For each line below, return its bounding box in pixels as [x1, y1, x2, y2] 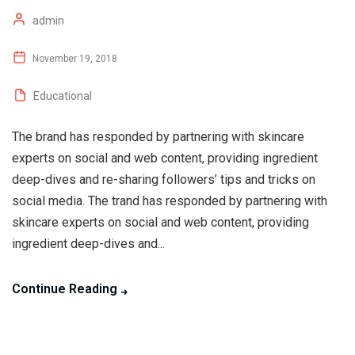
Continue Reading [12, 281, 117, 296]
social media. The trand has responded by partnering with [12, 193, 327, 208]
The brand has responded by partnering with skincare [12, 128, 304, 144]
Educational [33, 89, 92, 102]
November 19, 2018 [30, 52, 117, 64]
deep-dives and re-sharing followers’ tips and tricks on [12, 171, 315, 187]
